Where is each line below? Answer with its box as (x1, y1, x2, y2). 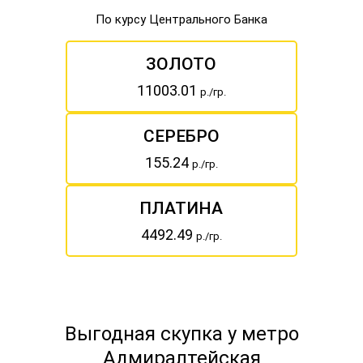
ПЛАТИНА (139, 199, 224, 218)
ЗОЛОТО (146, 54, 217, 74)
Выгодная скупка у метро (64, 322, 299, 345)
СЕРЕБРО (143, 126, 220, 146)
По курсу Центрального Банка (96, 12, 267, 27)
